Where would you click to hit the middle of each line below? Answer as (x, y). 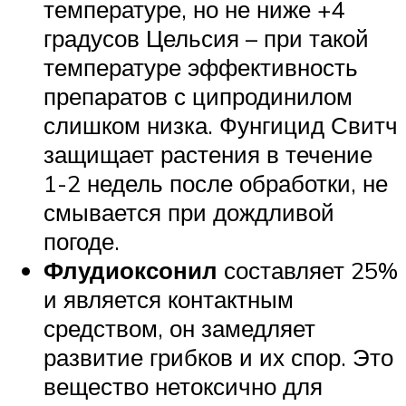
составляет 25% (308, 270)
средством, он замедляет (179, 328)
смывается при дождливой (189, 212)
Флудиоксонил (130, 270)
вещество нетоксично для (183, 386)
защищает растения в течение (208, 154)
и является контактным (169, 299)
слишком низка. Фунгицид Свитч (221, 125)
